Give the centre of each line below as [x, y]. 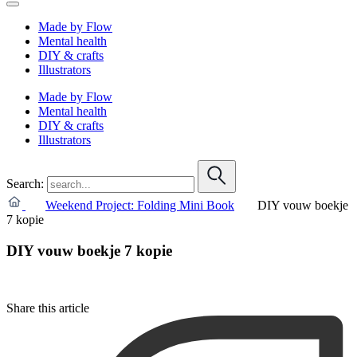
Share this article [48, 308]
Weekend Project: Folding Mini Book [140, 205]
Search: [25, 183]
